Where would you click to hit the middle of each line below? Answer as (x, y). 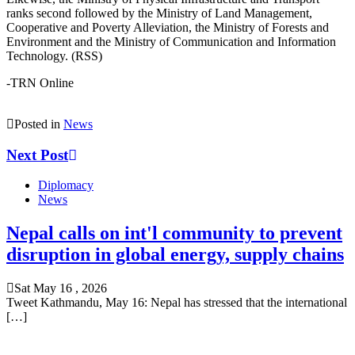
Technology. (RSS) (54, 55)
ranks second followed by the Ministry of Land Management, (159, 13)
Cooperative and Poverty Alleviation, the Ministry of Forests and (168, 27)
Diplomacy (66, 185)
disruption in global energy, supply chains (175, 255)
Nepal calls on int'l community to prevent (174, 233)
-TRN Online (40, 82)
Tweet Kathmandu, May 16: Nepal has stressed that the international (177, 303)
